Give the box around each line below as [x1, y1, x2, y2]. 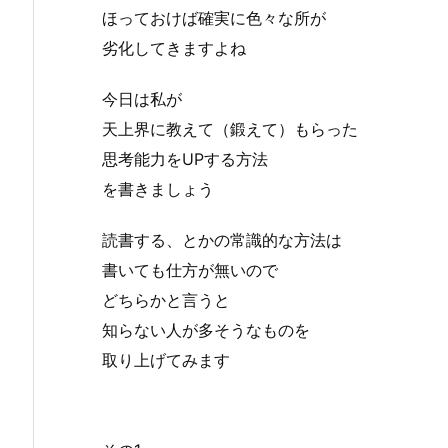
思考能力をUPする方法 [102, 148, 268, 169]
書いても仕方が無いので [102, 259, 278, 280]
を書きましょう [102, 178, 214, 199]
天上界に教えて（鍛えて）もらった [102, 118, 358, 139]
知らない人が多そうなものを [102, 319, 310, 340]
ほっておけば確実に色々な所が [102, 8, 326, 28]
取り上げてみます [102, 349, 230, 370]
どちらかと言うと [102, 289, 230, 310]
